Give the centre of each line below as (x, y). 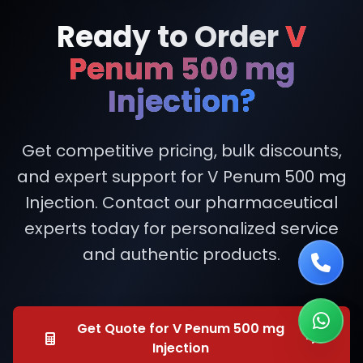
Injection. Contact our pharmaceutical (181, 202)
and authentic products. (181, 254)
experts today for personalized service (181, 228)
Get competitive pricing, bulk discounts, (181, 150)
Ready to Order (171, 36)
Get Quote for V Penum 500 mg (181, 328)
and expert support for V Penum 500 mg (181, 176)
